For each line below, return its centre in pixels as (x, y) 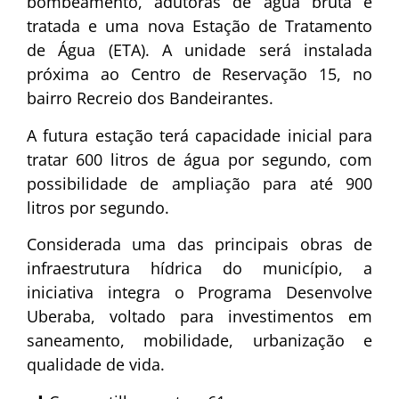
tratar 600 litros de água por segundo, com (199, 159)
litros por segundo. (98, 207)
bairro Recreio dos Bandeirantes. (150, 98)
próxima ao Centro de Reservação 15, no (199, 74)
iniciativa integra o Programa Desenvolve (199, 293)
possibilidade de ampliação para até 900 (199, 183)
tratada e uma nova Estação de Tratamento (199, 26)
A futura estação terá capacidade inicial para (199, 135)
